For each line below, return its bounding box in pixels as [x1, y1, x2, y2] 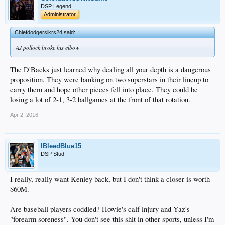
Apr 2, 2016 [10, 111, 38, 118]
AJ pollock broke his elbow [16, 43, 79, 52]
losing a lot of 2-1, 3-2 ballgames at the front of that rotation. [10, 94, 190, 104]
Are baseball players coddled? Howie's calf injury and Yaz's [10, 204, 190, 214]
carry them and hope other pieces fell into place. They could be [10, 84, 198, 94]
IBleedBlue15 [41, 142, 81, 150]
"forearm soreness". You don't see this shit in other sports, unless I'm [10, 214, 214, 224]
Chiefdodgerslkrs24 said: [15, 29, 77, 36]
